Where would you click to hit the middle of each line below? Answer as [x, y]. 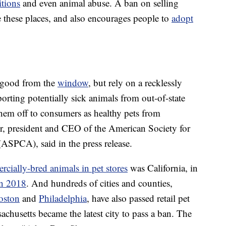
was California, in [163, 168]
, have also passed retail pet [138, 198]
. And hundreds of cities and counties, [99, 183]
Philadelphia [63, 198]
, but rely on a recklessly [135, 83]
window [73, 83]
